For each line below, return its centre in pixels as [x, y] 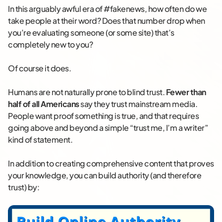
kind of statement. [40, 140]
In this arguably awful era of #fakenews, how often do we [107, 9]
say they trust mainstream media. [138, 104]
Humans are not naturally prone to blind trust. [87, 92]
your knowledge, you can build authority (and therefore [105, 175]
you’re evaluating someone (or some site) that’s [91, 33]
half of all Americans [44, 104]
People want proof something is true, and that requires [103, 116]
